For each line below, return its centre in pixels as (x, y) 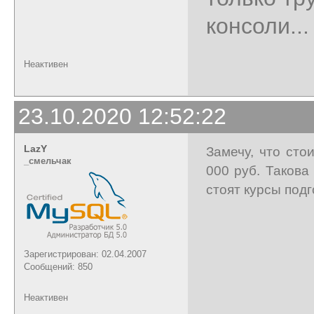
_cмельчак (48, 161)
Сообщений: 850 (58, 266)
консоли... (258, 26)
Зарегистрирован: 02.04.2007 (85, 254)
